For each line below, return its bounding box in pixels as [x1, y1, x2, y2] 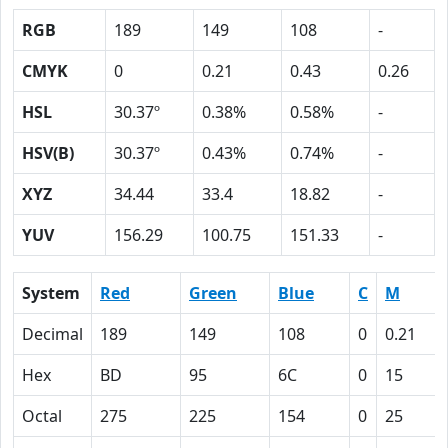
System [22, 282, 80, 304]
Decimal [22, 323, 83, 345]
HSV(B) [22, 142, 74, 164]
